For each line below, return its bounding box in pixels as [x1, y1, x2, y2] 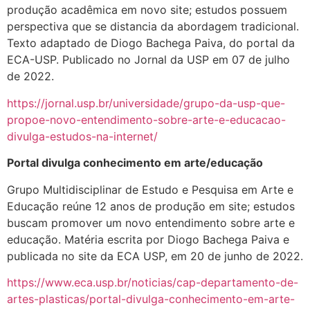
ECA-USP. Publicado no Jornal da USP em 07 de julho [7, 53, 290, 67]
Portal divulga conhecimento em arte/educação [7, 156, 263, 170]
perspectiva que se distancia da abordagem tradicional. [7, 19, 299, 34]
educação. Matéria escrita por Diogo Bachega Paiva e [7, 232, 289, 246]
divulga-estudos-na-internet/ [7, 129, 158, 143]
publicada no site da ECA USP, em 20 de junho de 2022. [7, 248, 303, 263]
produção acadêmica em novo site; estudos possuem [7, 3, 287, 17]
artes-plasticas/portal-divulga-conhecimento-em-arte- [7, 292, 295, 307]
